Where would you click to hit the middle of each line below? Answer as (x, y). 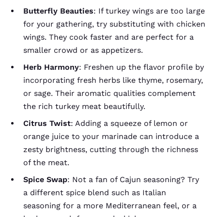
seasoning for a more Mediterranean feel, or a (110, 205)
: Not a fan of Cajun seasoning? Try (133, 179)
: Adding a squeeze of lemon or (129, 123)
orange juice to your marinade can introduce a (111, 136)
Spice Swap (45, 179)
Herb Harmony (51, 67)
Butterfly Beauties (58, 11)
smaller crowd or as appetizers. (83, 50)
